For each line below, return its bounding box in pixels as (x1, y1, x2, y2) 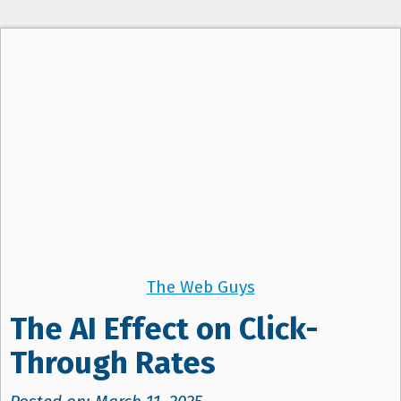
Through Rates (10, 345, 216, 382)
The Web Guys (146, 277, 255, 298)
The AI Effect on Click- (10, 311, 319, 348)
